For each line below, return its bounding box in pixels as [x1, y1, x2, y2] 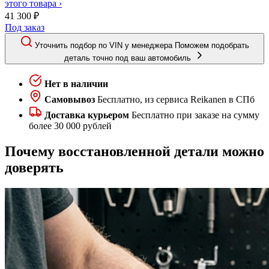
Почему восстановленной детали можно [5, 143, 264, 159]
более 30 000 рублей [29, 120, 112, 131]
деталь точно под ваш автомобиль [64, 53, 192, 62]
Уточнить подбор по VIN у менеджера [35, 40, 173, 50]
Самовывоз [44, 94, 95, 104]
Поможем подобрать [175, 40, 250, 50]
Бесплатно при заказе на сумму [131, 109, 259, 120]
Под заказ [5, 22, 44, 32]
